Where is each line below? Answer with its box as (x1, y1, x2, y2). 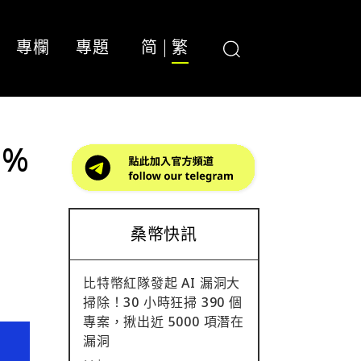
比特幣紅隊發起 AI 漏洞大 (83, 274, 241, 292)
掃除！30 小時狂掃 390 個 (83, 293, 243, 311)
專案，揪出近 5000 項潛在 (83, 313, 244, 330)
